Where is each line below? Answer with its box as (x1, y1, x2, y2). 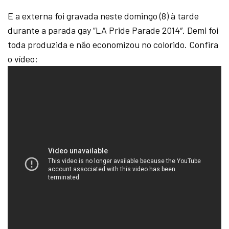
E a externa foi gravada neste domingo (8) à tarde (8, 10, 199, 21)
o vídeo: (8, 53, 38, 64)
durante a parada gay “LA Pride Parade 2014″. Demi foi (8, 24, 219, 36)
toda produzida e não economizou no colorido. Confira (8, 38, 219, 50)
